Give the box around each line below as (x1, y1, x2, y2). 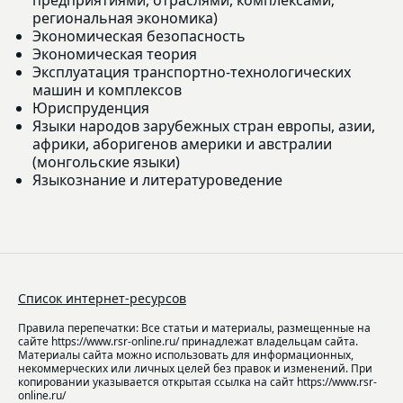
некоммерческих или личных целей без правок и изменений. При (18, 360, 372, 376)
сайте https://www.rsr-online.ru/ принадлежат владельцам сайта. (18, 333, 358, 349)
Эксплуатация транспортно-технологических (32, 61, 351, 82)
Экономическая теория (32, 43, 197, 64)
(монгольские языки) (32, 151, 180, 172)
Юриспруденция (32, 97, 149, 118)
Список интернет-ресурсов (18, 289, 186, 307)
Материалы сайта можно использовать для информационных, (18, 346, 354, 363)
